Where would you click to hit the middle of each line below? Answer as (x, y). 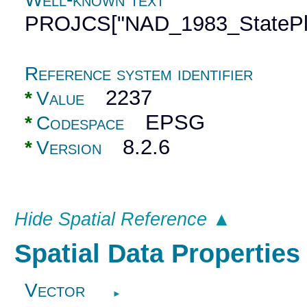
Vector (55, 290)
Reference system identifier (139, 74)
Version (69, 148)
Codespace (81, 123)
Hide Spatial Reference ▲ (122, 220)
